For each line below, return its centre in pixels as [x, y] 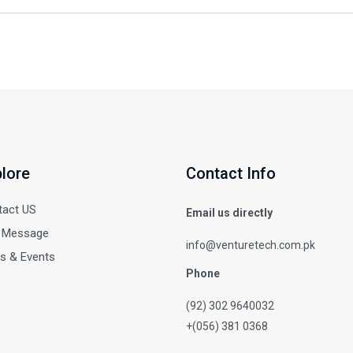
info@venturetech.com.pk [251, 245]
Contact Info [231, 173]
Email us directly [229, 213]
